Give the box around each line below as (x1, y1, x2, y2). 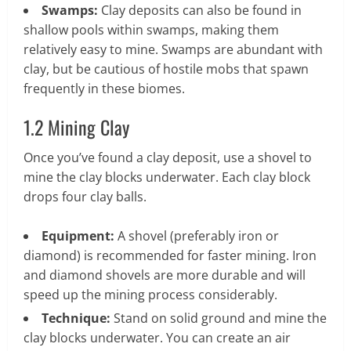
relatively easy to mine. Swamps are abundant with (24, 41, 323, 59)
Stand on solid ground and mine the (110, 309, 327, 327)
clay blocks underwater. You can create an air (24, 329, 291, 347)
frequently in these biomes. (24, 80, 185, 98)
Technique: (42, 309, 110, 327)
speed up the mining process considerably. (24, 286, 277, 304)
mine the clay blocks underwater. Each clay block (24, 168, 310, 186)
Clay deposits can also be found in (98, 2, 302, 20)
